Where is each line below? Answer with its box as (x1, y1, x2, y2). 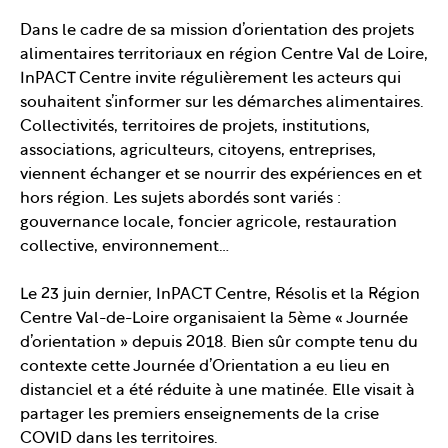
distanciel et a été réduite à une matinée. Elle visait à (20, 383, 415, 400)
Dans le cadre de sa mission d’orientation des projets (20, 23, 414, 40)
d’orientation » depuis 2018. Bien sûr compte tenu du (20, 335, 418, 352)
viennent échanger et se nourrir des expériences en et (20, 167, 422, 184)
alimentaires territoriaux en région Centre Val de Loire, (20, 47, 428, 64)
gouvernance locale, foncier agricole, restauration (20, 215, 397, 232)
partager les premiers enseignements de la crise (20, 407, 379, 424)
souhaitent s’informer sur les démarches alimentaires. (20, 95, 424, 112)
